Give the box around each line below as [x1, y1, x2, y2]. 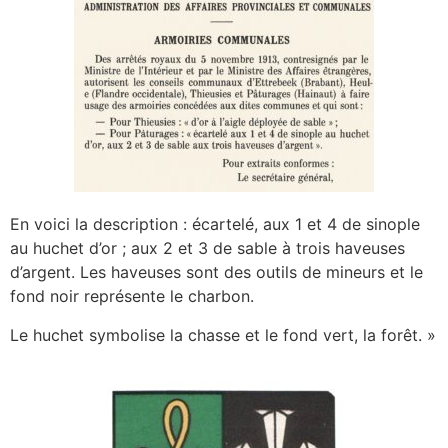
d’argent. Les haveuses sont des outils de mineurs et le [10, 262, 423, 283]
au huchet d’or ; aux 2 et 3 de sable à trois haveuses [10, 238, 405, 259]
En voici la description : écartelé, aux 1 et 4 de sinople [10, 214, 420, 235]
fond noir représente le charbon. [10, 286, 254, 307]
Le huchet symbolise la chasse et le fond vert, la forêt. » [10, 324, 436, 345]
